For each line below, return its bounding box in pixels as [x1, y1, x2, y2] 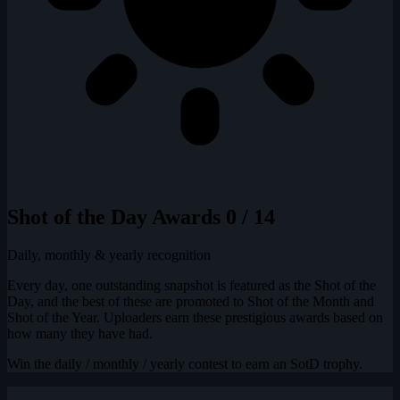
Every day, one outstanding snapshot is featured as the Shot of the [7, 277, 376, 293]
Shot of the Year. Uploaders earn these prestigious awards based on [7, 309, 383, 325]
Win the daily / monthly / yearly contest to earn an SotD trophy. [7, 355, 362, 371]
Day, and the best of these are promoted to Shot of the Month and [7, 293, 374, 309]
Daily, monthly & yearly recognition [7, 246, 211, 262]
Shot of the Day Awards [7, 204, 226, 229]
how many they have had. [7, 325, 153, 341]
